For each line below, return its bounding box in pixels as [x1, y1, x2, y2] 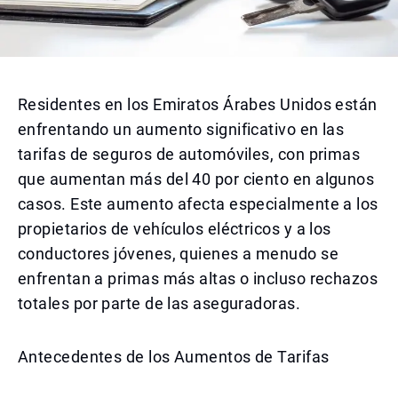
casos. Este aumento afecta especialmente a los [18, 195, 378, 213]
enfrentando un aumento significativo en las [18, 120, 345, 139]
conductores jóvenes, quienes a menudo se [18, 244, 339, 263]
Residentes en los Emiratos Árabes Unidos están [18, 95, 378, 114]
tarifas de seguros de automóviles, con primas [18, 145, 361, 163]
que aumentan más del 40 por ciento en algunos [18, 170, 375, 188]
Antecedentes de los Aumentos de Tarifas [18, 347, 330, 366]
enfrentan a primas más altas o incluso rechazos [18, 269, 378, 288]
